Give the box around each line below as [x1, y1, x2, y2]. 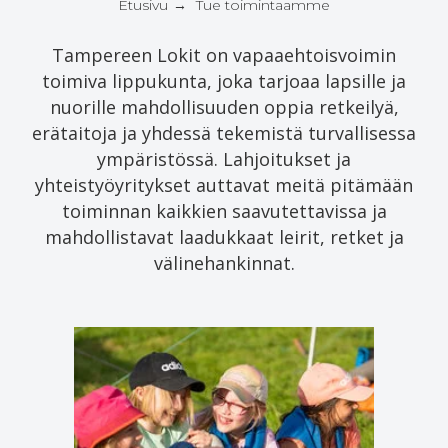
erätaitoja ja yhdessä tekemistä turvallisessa [32, 120, 416, 145]
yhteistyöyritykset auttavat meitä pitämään [35, 172, 413, 197]
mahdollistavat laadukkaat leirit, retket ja [44, 224, 404, 249]
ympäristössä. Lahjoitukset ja [97, 146, 351, 171]
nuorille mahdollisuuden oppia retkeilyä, [49, 94, 399, 119]
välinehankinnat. [153, 250, 295, 275]
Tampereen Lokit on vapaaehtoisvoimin [52, 42, 396, 67]
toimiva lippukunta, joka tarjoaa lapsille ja [42, 68, 406, 93]
